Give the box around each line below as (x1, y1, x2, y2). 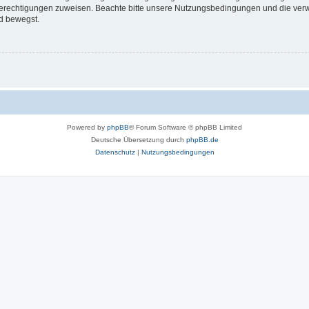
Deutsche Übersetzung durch (90, 136, 186, 144)
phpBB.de (186, 136, 219, 144)
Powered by (67, 123, 107, 132)
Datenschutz (94, 148, 135, 157)
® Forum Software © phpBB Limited (129, 123, 242, 132)
